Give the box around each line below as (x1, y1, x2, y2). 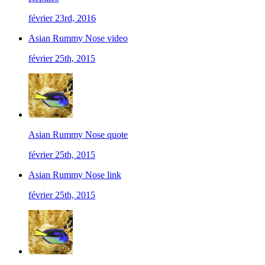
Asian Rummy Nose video (28, 33, 128, 44)
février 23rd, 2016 (28, 13, 96, 24)
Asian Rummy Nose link (28, 170, 121, 180)
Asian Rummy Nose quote (28, 130, 128, 140)
